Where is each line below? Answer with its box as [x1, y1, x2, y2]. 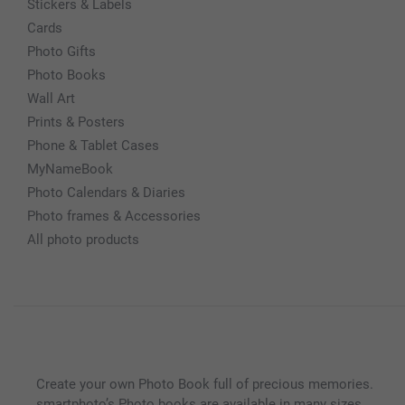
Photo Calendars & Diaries [27, 184, 185, 201]
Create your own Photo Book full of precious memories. [36, 375, 373, 392]
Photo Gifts [27, 42, 96, 60]
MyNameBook [27, 160, 113, 177]
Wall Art [27, 89, 75, 107]
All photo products [27, 231, 139, 248]
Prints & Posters [27, 113, 125, 130]
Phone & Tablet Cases [27, 137, 159, 154]
